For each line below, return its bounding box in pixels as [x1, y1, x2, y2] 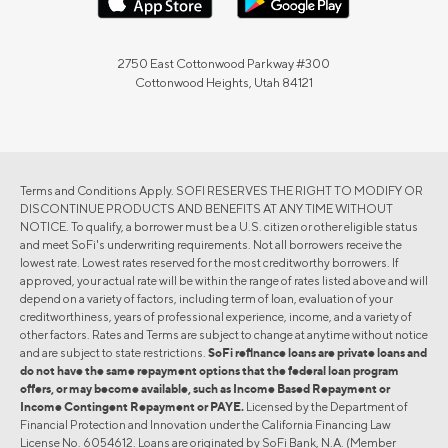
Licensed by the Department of [244, 398, 408, 414]
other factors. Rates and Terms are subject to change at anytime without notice [20, 326, 428, 342]
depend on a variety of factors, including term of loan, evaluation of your [20, 290, 393, 306]
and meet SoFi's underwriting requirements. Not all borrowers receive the [20, 236, 402, 252]
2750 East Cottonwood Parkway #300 [118, 56, 330, 72]
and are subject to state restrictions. [20, 344, 208, 360]
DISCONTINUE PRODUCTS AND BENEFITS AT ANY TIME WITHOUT [20, 200, 393, 216]
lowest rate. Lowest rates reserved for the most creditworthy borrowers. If [20, 254, 399, 270]
